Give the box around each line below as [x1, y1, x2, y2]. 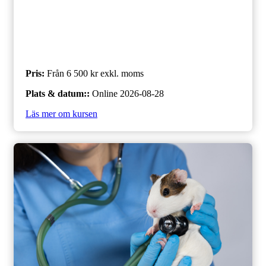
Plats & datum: [26, 88, 87, 99]
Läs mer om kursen [26, 108, 97, 119]
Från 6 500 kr [47, 68, 98, 78]
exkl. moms [100, 68, 144, 78]
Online [92, 88, 118, 99]
